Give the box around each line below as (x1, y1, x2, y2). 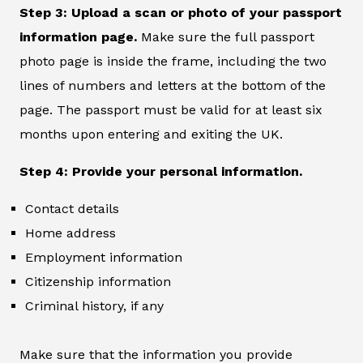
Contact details (25, 201, 119, 217)
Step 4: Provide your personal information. (19, 164, 302, 180)
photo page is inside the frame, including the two (19, 53, 327, 70)
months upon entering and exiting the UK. (19, 126, 283, 143)
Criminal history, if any (25, 298, 164, 314)
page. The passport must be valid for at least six (19, 102, 322, 118)
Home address (25, 225, 116, 241)
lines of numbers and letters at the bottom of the (19, 78, 326, 94)
